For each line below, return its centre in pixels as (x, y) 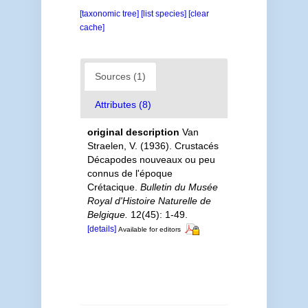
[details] (101, 229)
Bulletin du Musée (179, 187)
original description (133, 132)
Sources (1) (120, 76)
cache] (92, 27)
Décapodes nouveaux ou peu (151, 159)
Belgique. (107, 214)
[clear (198, 13)
